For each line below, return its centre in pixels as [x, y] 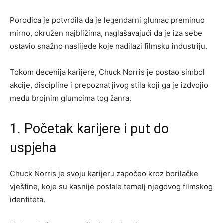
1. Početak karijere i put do [89, 129]
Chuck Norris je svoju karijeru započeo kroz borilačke [104, 173]
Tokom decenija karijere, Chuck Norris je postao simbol [107, 72]
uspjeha [33, 148]
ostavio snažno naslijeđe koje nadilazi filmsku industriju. [109, 46]
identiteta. [28, 199]
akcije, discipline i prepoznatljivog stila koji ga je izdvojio [109, 85]
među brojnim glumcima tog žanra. [71, 98]
